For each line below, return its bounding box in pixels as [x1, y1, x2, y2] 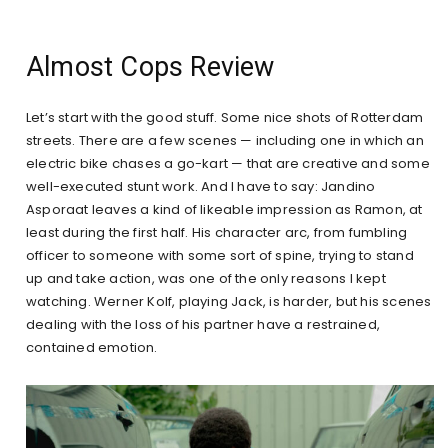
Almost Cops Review [26, 51, 275, 84]
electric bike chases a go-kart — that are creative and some [26, 154, 430, 174]
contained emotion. [26, 338, 158, 358]
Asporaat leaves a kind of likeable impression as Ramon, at [26, 200, 423, 220]
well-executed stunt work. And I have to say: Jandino [26, 177, 376, 197]
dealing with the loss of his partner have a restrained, [26, 315, 381, 335]
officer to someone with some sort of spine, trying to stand [26, 246, 414, 266]
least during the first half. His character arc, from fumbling [26, 223, 408, 243]
